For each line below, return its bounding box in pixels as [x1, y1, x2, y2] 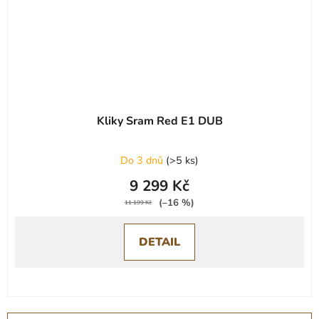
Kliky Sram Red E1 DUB [96, 113, 223, 129]
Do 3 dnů [120, 152, 166, 167]
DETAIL [139, 234, 180, 250]
